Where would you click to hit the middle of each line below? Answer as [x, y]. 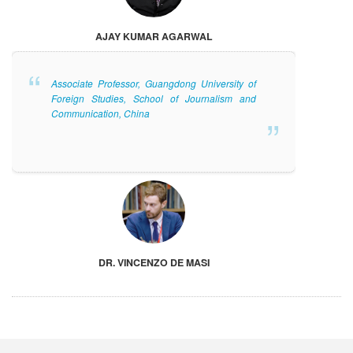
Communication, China [100, 113]
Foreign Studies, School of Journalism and [154, 98]
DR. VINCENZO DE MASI [154, 263]
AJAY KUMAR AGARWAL [154, 37]
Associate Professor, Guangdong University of [154, 84]
